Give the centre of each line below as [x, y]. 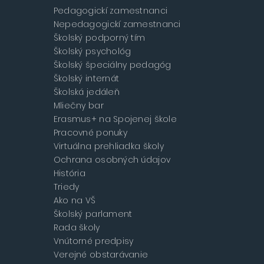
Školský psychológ [92, 52]
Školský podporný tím [99, 38]
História [69, 174]
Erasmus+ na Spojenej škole [115, 119]
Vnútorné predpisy [93, 241]
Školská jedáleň [86, 92]
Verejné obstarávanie [101, 255]
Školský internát [86, 79]
